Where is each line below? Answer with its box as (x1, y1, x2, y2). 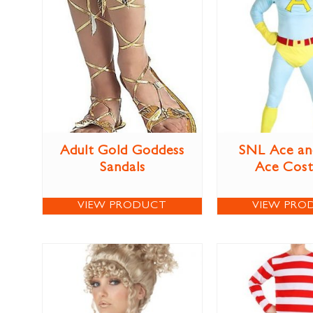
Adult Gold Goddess (60, 145, 184, 159)
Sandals (99, 161, 145, 176)
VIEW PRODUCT (78, 201, 167, 212)
